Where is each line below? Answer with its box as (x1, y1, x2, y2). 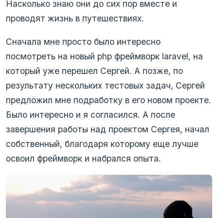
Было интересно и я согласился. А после (6, 109, 175, 120)
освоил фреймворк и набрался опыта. (6, 153, 161, 163)
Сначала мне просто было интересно (6, 36, 161, 47)
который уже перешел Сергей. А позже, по (6, 65, 183, 76)
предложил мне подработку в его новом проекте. (6, 94, 211, 105)
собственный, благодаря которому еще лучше (6, 138, 199, 149)
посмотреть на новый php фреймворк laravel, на (6, 51, 203, 61)
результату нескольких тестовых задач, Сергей (6, 80, 205, 91)
